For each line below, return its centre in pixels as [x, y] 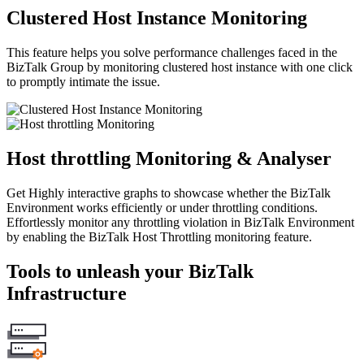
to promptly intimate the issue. [83, 81]
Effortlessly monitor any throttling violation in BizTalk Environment [180, 222]
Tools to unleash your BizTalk [130, 271]
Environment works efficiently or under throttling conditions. [162, 207]
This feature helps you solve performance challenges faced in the [172, 52]
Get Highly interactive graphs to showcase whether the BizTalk [169, 193]
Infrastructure [67, 293]
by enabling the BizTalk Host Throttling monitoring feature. [159, 236]
